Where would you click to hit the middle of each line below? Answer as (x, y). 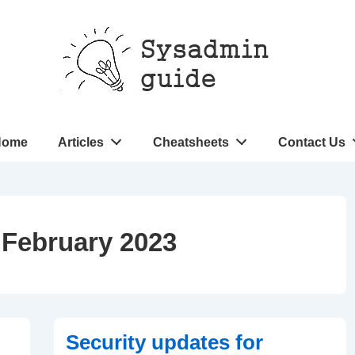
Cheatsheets (191, 142)
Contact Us (312, 142)
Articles (81, 142)
